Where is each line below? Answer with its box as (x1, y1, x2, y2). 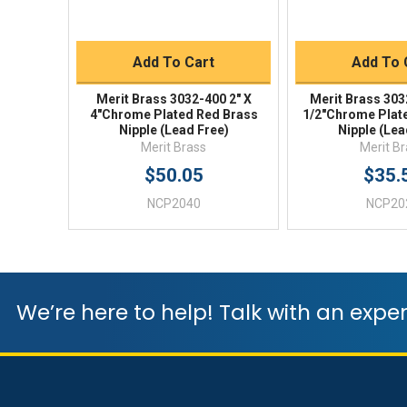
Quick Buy (147, 13, 200, 26)
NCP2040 (146, 196, 201, 212)
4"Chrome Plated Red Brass (89, 107, 258, 123)
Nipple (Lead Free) (118, 123, 229, 138)
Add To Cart (133, 54, 215, 72)
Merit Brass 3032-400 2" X (95, 92, 252, 107)
